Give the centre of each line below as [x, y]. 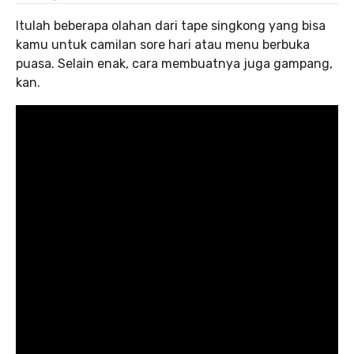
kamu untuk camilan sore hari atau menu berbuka [163, 45]
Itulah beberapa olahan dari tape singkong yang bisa [171, 26]
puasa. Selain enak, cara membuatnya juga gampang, [174, 64]
